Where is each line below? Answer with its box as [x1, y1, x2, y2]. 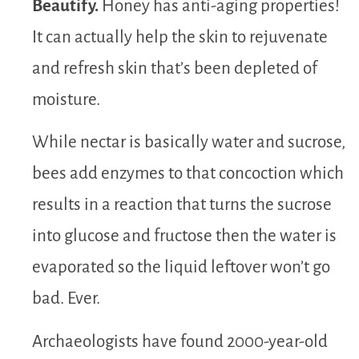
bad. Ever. [32, 289, 100, 309]
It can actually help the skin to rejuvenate [32, 27, 328, 46]
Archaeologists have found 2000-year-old [32, 332, 328, 351]
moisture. [32, 90, 100, 109]
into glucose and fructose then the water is [32, 227, 337, 246]
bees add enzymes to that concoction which [32, 164, 344, 184]
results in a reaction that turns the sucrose [32, 196, 332, 215]
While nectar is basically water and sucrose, [32, 133, 345, 152]
